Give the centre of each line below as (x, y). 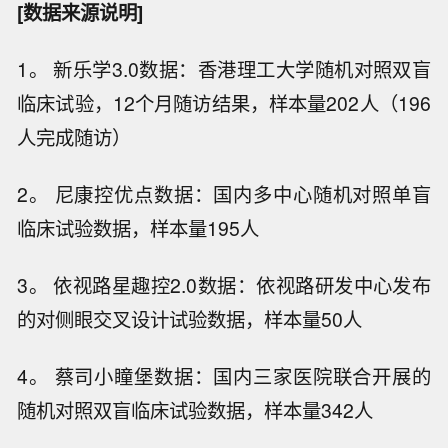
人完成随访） (74, 137)
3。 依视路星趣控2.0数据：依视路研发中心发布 (224, 284)
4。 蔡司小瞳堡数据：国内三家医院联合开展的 (224, 375)
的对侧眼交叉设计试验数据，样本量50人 (190, 318)
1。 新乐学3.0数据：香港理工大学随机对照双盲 (224, 69)
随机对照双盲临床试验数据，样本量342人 (195, 409)
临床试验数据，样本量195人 (138, 228)
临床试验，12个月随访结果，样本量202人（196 (224, 103)
